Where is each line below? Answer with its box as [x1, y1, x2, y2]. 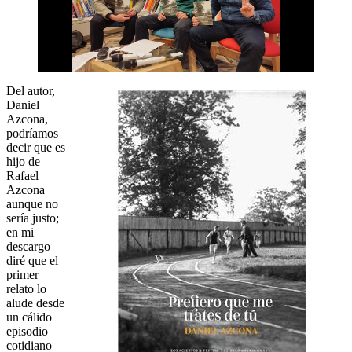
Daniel [6, 98, 39, 112]
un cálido [6, 310, 52, 324]
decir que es [6, 141, 65, 155]
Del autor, [6, 84, 55, 98]
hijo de [6, 155, 40, 169]
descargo [6, 240, 50, 254]
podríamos [6, 126, 58, 141]
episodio [6, 324, 48, 339]
